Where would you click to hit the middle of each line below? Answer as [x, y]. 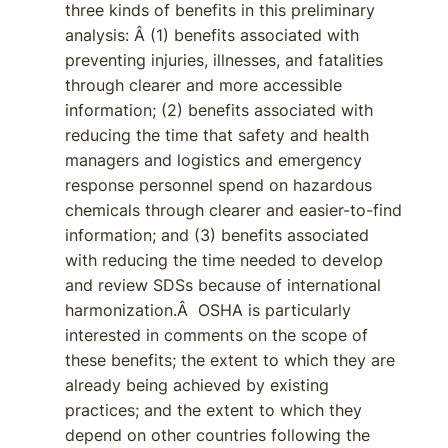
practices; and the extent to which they [213, 410]
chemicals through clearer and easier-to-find [233, 210]
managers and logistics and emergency [213, 160]
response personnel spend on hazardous [218, 185]
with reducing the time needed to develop [224, 260]
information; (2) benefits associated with [219, 110]
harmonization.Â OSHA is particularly [208, 310]
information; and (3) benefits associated [217, 235]
